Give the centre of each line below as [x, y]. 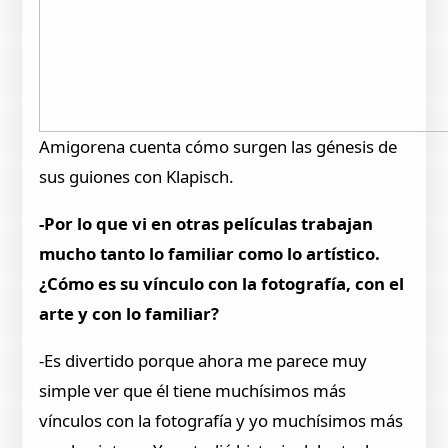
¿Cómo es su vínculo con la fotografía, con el [222, 284]
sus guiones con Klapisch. [137, 177]
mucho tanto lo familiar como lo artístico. [210, 254]
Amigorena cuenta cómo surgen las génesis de [218, 147]
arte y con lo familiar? [129, 314]
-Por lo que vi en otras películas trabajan [206, 224]
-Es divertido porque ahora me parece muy [203, 360]
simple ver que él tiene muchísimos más [193, 390]
